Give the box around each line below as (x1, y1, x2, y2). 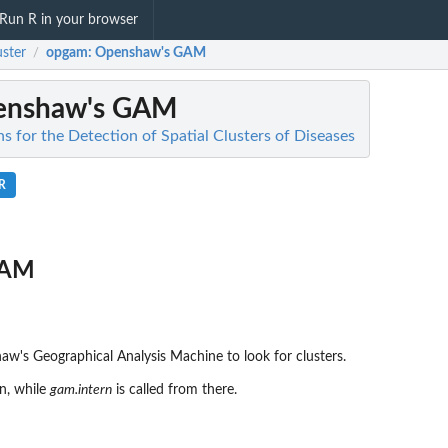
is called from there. (112, 382, 237, 397)
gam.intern (50, 382, 112, 397)
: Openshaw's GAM (88, 46, 206, 61)
